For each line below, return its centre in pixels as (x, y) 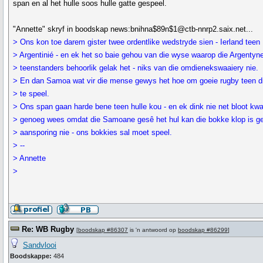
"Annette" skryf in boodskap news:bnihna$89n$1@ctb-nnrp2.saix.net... (133, 29)
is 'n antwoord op (153, 230)
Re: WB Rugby (48, 229)
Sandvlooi (40, 245)
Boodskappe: (31, 256)
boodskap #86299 (203, 230)
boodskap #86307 (103, 230)
